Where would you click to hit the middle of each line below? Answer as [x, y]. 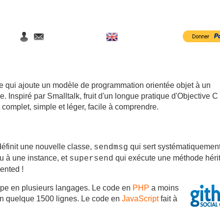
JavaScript [140, 199]
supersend [91, 159]
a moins [164, 188]
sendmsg [111, 148]
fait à [168, 199]
